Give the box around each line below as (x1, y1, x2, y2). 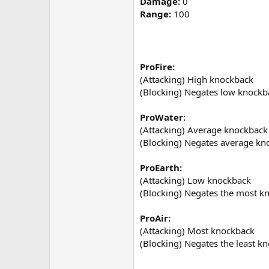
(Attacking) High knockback (140, 73, 253, 86)
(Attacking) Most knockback (140, 225, 255, 237)
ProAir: (140, 212, 171, 225)
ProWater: (140, 111, 186, 124)
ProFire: (140, 61, 175, 73)
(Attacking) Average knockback (140, 124, 268, 136)
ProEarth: (140, 162, 182, 174)
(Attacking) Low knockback (140, 174, 251, 187)
